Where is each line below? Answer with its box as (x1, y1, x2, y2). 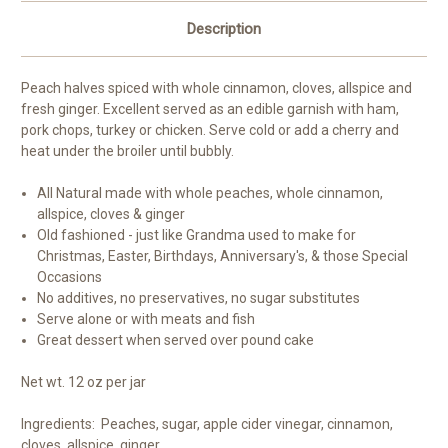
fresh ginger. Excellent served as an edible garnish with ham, (21, 101, 399, 118)
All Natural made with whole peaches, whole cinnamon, (37, 185, 384, 202)
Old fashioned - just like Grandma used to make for (37, 227, 357, 244)
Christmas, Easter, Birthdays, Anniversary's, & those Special (37, 248, 409, 265)
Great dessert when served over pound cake (37, 332, 315, 349)
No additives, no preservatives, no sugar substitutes (37, 290, 361, 307)
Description (187, 20, 261, 39)
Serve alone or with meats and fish (37, 311, 256, 328)
